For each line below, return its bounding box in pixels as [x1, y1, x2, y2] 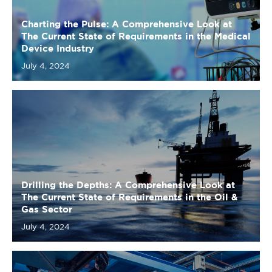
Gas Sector [21, 142, 72, 152]
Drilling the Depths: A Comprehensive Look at [21, 118, 235, 128]
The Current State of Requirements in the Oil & [21, 130, 237, 140]
